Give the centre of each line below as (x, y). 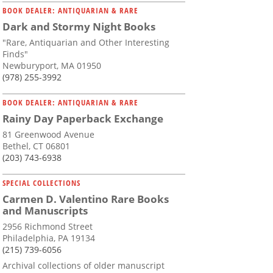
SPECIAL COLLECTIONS (41, 183)
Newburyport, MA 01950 (52, 66)
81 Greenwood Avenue (48, 135)
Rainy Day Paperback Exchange (83, 119)
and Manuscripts (45, 211)
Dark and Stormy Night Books (79, 27)
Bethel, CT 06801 (36, 146)
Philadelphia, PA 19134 (49, 238)
